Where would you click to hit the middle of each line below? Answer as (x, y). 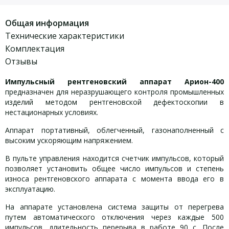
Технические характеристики (65, 36)
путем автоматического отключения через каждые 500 (114, 217)
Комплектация (35, 49)
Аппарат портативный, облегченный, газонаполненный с (114, 130)
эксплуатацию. (30, 189)
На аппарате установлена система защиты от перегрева (114, 207)
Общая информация (47, 23)
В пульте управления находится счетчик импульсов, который (114, 158)
